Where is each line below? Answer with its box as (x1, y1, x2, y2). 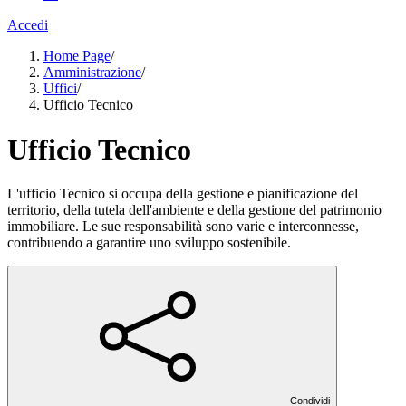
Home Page (43, 48, 111, 64)
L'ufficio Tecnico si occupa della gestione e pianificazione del (7, 186, 358, 202)
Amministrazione (43, 64, 141, 81)
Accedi (7, 17, 48, 34)
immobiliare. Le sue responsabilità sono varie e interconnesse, (7, 218, 359, 235)
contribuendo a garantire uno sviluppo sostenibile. (7, 235, 291, 251)
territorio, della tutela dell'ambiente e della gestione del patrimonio (7, 202, 382, 218)
